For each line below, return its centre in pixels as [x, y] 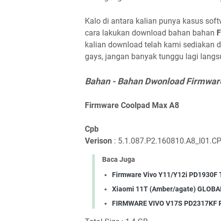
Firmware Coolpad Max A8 [132, 105]
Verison [98, 141]
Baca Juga [119, 159]
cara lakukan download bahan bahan [151, 33]
